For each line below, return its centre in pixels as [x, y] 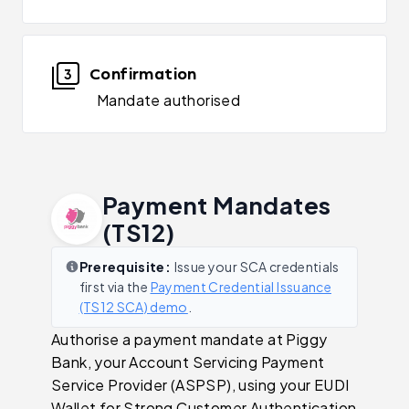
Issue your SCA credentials [257, 267]
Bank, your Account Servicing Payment [188, 362]
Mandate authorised [169, 100]
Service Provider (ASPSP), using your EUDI [200, 384]
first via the [114, 287]
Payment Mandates [217, 205]
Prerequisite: [125, 267]
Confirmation [143, 73]
